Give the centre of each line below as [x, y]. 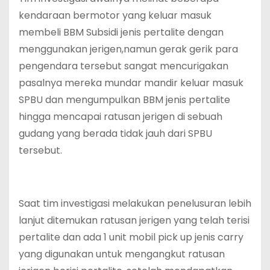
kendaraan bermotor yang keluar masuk [115, 16]
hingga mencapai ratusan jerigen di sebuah [121, 117]
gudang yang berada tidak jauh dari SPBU [115, 134]
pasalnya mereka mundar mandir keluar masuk [131, 83]
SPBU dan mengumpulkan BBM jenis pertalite [124, 100]
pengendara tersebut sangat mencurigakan [124, 66]
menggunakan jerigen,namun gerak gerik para [128, 49]
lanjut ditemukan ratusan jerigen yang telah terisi [134, 221]
